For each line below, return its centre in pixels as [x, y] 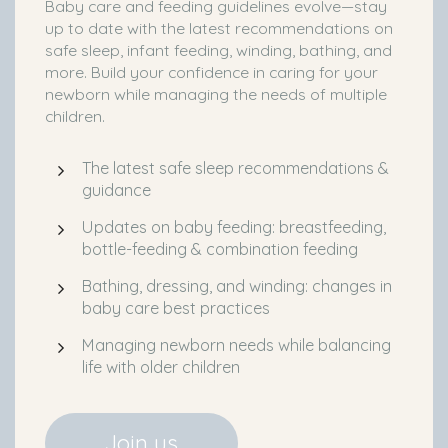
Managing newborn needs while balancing [236, 344]
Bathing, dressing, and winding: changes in [237, 285]
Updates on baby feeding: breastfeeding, [234, 226]
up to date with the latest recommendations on [219, 27]
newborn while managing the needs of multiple [216, 93]
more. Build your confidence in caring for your [211, 71]
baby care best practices [176, 307]
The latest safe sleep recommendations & [235, 167]
